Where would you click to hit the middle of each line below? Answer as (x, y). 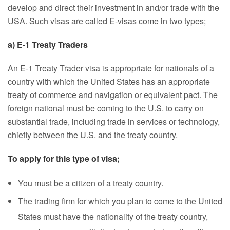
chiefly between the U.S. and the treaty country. (93, 135)
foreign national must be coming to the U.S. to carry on (106, 108)
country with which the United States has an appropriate (109, 81)
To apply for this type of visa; (64, 158)
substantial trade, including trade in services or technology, (114, 121)
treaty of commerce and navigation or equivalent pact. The (113, 95)
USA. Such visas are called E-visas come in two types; (107, 21)
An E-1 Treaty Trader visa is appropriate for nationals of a (111, 68)
